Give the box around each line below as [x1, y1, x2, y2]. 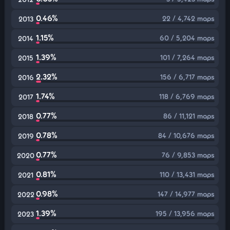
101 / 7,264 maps [160, 53, 215, 62]
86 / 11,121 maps [163, 111, 215, 120]
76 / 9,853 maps [162, 150, 215, 159]
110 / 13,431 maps [160, 170, 215, 179]
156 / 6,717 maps [160, 72, 215, 81]
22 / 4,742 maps [162, 14, 215, 23]
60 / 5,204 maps [160, 33, 215, 42]
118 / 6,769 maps [159, 92, 215, 101]
